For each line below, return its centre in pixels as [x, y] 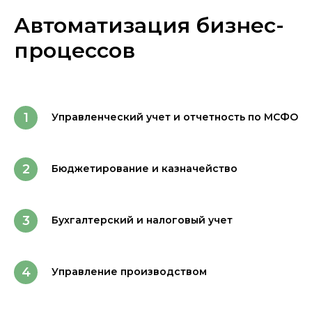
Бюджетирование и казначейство [145, 169]
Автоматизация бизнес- [149, 25]
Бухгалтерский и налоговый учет [142, 220]
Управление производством [129, 272]
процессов [75, 50]
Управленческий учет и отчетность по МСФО [175, 117]
